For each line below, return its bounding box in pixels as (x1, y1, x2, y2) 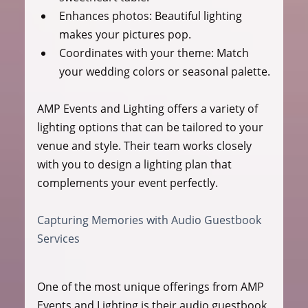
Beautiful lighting (151, 8, 245, 23)
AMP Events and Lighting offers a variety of (36, 100, 261, 116)
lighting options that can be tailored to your (36, 119, 266, 135)
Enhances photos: (58, 8, 152, 23)
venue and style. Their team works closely (36, 137, 254, 153)
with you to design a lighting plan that (36, 156, 234, 172)
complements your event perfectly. (36, 175, 218, 190)
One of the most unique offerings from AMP (36, 278, 267, 294)
